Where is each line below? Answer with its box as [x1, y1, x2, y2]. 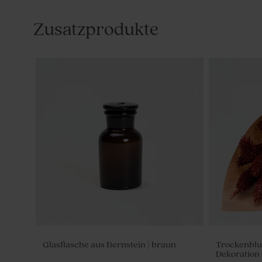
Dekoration [215, 249, 260, 259]
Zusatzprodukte [33, 20, 158, 39]
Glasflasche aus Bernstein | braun [43, 239, 176, 250]
